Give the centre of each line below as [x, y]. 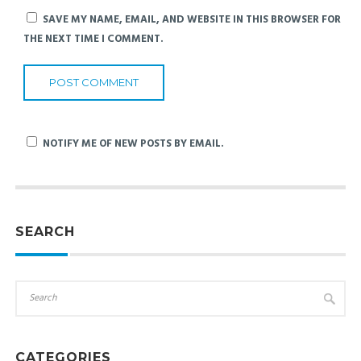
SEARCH [45, 231]
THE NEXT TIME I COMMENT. [93, 39]
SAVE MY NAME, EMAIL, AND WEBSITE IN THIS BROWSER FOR [191, 19]
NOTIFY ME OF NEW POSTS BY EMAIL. [133, 143]
